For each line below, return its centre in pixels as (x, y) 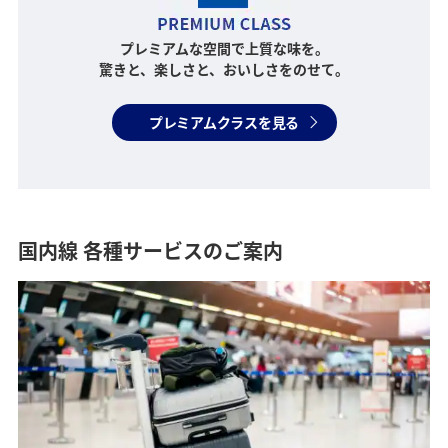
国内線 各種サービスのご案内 (150, 251)
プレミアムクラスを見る (224, 122)
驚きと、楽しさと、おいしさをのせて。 (224, 69)
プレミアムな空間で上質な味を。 (224, 48)
